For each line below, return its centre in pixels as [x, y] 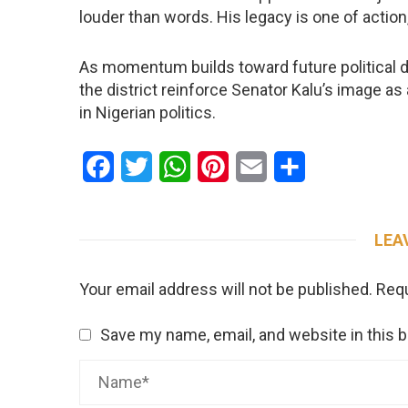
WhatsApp [223, 166]
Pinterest [258, 166]
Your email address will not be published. [226, 289]
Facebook [145, 166]
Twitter [174, 166]
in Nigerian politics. [148, 112]
